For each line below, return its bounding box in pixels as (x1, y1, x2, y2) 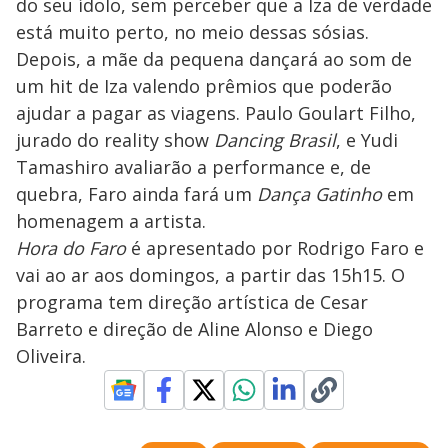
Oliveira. (16, 344, 86, 369)
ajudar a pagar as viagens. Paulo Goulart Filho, (16, 101, 416, 126)
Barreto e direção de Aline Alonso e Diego (16, 317, 373, 342)
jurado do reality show (16, 128, 214, 153)
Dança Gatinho (257, 182, 382, 207)
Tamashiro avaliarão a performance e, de (16, 155, 371, 180)
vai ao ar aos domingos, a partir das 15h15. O (16, 263, 405, 288)
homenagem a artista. (16, 209, 206, 234)
